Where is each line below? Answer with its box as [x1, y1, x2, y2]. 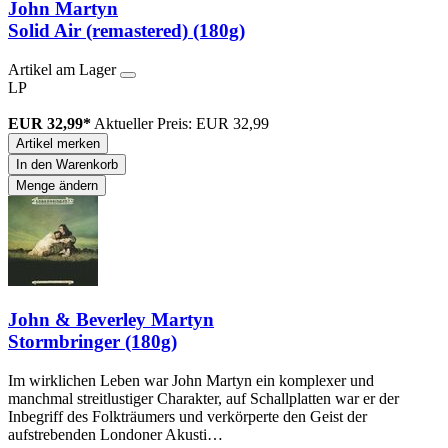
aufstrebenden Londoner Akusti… [8, 425, 223, 443]
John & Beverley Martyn [8, 308, 214, 330]
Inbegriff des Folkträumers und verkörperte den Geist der [8, 407, 367, 425]
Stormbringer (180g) [8, 330, 177, 352]
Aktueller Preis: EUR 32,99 [94, 115, 269, 133]
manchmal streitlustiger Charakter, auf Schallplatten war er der [8, 389, 399, 407]
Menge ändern [16, 178, 98, 194]
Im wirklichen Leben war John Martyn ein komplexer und [8, 371, 374, 389]
